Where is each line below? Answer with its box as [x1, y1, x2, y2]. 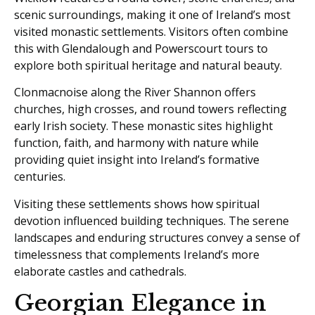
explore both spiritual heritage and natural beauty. [14, 57, 282, 73]
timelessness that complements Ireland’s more [14, 246, 259, 262]
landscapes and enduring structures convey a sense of [14, 229, 300, 245]
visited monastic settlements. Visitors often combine [14, 23, 288, 39]
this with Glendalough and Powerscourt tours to [14, 40, 268, 56]
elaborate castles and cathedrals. [14, 263, 186, 279]
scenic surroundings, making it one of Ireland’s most [14, 6, 290, 22]
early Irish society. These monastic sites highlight [14, 118, 273, 134]
